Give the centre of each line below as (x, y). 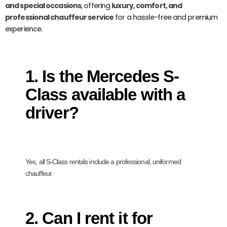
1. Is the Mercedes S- (102, 77)
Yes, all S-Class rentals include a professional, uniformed (103, 162)
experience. (24, 29)
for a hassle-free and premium (166, 17)
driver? (52, 113)
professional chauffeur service (60, 17)
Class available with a (105, 95)
